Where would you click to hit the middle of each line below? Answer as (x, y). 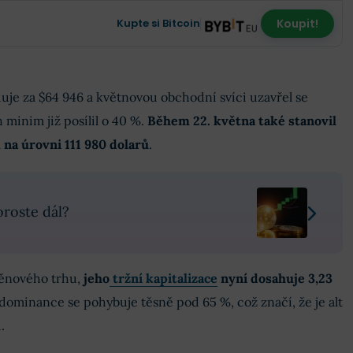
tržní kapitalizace (163, 279)
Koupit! (297, 24)
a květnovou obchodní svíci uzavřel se (195, 97)
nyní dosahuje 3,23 (275, 279)
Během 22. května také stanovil (242, 121)
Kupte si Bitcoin (158, 24)
